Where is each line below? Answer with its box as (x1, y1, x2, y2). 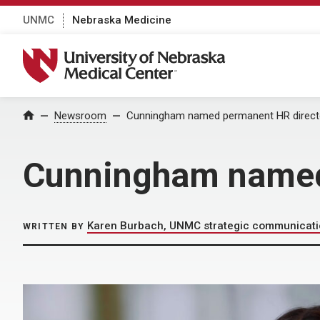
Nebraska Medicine (72, 13, 171, 26)
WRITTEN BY (23, 221, 84, 231)
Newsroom (54, 109, 106, 122)
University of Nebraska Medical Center (22, 48, 244, 64)
